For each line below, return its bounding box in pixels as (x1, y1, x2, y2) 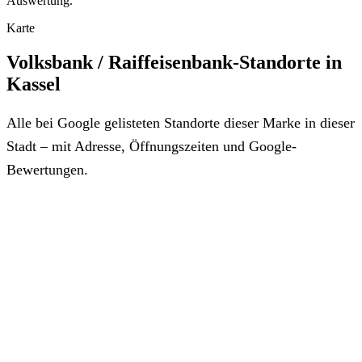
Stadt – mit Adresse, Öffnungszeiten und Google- (6, 137, 297, 154)
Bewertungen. (6, 161, 88, 178)
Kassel (6, 73, 61, 95)
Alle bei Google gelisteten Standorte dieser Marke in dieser (6, 114, 355, 131)
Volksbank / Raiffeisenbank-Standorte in (6, 51, 342, 73)
